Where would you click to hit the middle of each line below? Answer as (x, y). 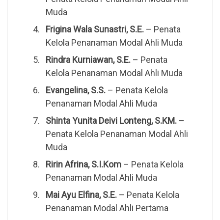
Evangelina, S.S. (75, 90)
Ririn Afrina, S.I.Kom (83, 165)
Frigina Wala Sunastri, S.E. (95, 29)
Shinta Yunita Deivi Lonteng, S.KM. (111, 121)
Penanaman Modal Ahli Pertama (107, 208)
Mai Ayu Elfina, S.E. (81, 195)
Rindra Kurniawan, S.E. (88, 60)
